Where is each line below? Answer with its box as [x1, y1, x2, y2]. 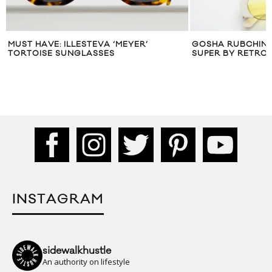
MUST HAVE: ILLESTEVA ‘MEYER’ [8, 39, 148, 50]
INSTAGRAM [12, 191, 104, 208]
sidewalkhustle [42, 244, 111, 258]
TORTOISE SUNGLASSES [8, 49, 115, 59]
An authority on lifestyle [42, 256, 130, 268]
